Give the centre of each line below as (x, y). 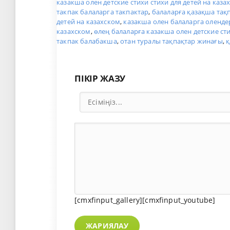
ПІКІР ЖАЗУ (100, 79)
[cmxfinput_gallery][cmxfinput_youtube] (145, 200)
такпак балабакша (87, 41)
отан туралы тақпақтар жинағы (171, 41)
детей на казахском (89, 22)
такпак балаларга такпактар (103, 12)
